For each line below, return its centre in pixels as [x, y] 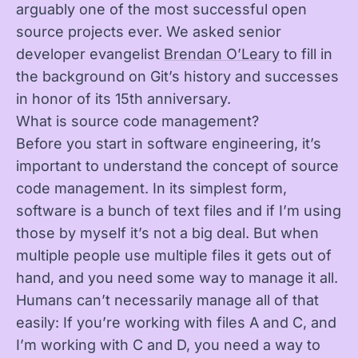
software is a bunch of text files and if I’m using [179, 211]
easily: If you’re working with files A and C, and [176, 322]
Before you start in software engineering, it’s [169, 143]
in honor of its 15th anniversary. [123, 99]
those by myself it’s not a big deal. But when [167, 233]
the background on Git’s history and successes [177, 76]
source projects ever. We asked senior [149, 32]
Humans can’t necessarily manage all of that [167, 300]
